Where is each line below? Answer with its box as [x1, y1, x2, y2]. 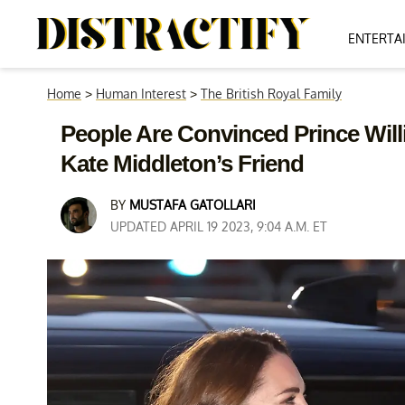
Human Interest [96, 86, 186, 101]
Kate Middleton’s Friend [61, 150, 304, 177]
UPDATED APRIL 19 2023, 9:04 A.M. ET [110, 219, 327, 234]
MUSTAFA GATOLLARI [129, 197, 256, 212]
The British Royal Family [201, 86, 342, 101]
